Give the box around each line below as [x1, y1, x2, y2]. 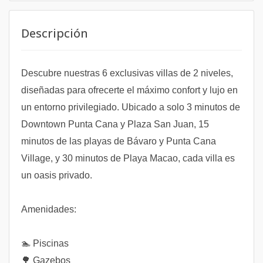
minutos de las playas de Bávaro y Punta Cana [21, 136, 216, 146]
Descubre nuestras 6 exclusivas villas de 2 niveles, [21, 68, 233, 78]
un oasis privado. [21, 170, 92, 180]
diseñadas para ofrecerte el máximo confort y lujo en [21, 85, 238, 95]
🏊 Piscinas [21, 238, 69, 248]
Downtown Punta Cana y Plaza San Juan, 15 [21, 119, 209, 129]
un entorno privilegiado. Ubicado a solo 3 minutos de [21, 102, 240, 112]
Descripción [21, 25, 88, 41]
